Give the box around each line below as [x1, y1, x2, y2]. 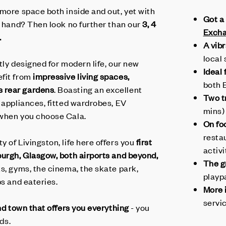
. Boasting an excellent [54, 84, 142, 95]
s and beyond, [105, 149, 158, 160]
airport [79, 149, 106, 160]
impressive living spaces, [33, 71, 130, 82]
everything [87, 202, 131, 213]
